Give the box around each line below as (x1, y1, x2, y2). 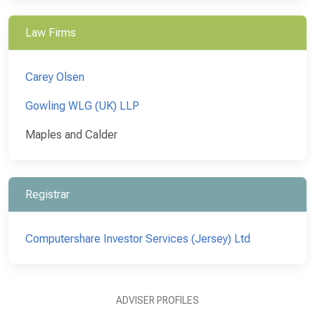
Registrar (25, 187, 70, 201)
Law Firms (25, 25, 76, 39)
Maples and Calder (25, 127, 117, 141)
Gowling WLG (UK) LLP (25, 98, 139, 112)
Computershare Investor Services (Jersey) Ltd (25, 231, 250, 245)
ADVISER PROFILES (116, 294, 199, 306)
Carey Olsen (25, 70, 84, 84)
